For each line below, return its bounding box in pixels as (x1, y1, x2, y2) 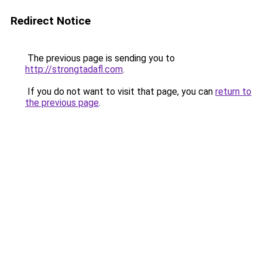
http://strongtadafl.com (25, 64, 123, 75)
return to (215, 86, 251, 97)
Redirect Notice (11, 14, 91, 27)
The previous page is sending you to (25, 53, 175, 64)
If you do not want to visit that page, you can (25, 86, 215, 97)
